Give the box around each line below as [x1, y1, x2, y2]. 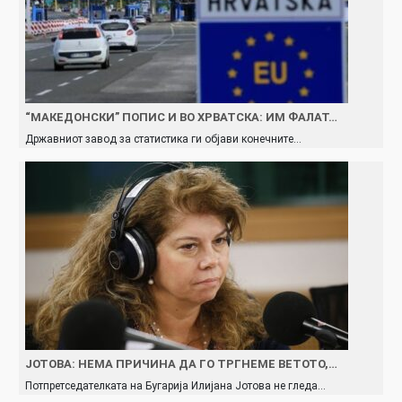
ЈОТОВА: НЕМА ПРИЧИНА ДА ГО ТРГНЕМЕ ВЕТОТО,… [25, 356, 337, 371]
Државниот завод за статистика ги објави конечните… [25, 132, 301, 145]
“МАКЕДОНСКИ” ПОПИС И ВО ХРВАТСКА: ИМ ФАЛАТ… [25, 109, 337, 124]
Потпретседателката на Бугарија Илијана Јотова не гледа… [25, 379, 326, 392]
